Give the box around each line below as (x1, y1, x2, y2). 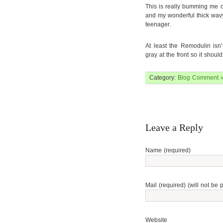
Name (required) (145, 147, 191, 154)
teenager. (145, 21, 171, 28)
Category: (149, 74, 178, 81)
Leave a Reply (145, 122, 203, 133)
